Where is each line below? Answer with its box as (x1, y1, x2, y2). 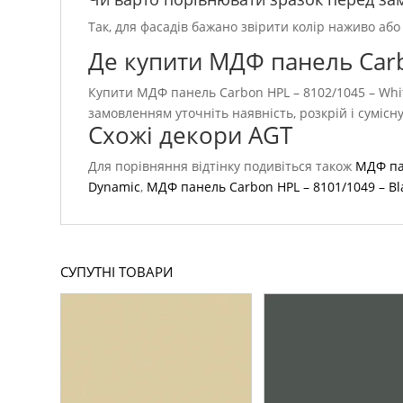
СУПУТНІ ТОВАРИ (60, 263, 174, 282)
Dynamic (88, 178, 141, 196)
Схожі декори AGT (88, 119, 293, 152)
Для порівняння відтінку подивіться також (88, 157, 356, 175)
